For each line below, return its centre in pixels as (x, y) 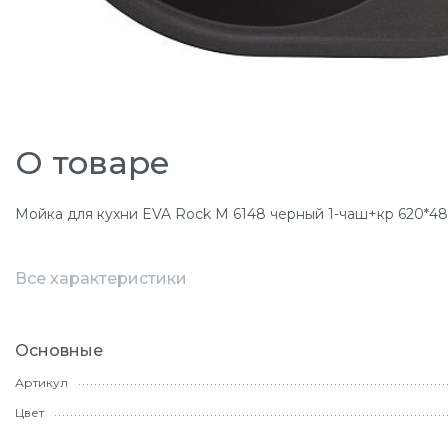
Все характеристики (101, 278)
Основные (59, 350)
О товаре (92, 162)
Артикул (41, 383)
